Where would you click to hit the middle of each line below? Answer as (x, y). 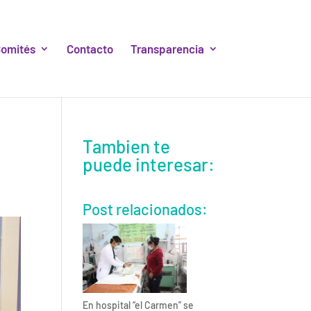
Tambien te (127, 146)
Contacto (90, 49)
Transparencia (167, 49)
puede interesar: (149, 164)
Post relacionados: (145, 209)
